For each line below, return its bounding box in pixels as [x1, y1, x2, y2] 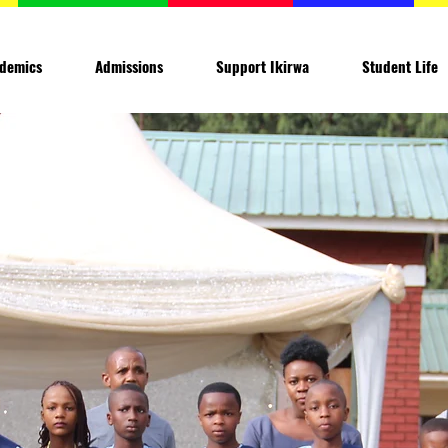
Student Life [361, 55, 438, 77]
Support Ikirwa [215, 55, 309, 77]
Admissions [94, 55, 163, 77]
